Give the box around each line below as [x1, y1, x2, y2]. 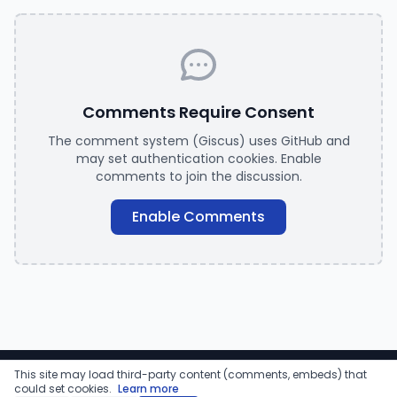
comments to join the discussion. [95, 167, 302, 186]
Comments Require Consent [82, 101, 315, 124]
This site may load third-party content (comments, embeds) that [14, 367, 367, 382]
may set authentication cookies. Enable [75, 150, 322, 168]
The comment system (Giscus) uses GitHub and [47, 132, 350, 151]
